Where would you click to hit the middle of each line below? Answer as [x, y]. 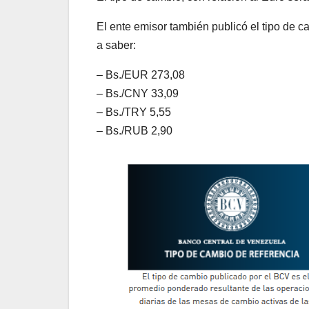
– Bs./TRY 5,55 [134, 112]
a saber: [116, 46]
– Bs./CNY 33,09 [138, 94]
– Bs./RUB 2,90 [134, 131]
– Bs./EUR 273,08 [141, 75]
